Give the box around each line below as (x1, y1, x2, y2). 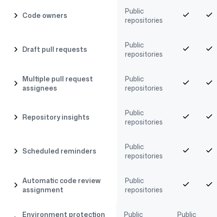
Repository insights (22, 112, 90, 122)
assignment (22, 185, 63, 194)
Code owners (22, 11, 67, 20)
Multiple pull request (22, 74, 93, 83)
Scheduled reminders (22, 146, 96, 156)
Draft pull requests (22, 45, 87, 54)
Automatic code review (22, 175, 101, 185)
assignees (22, 83, 57, 93)
